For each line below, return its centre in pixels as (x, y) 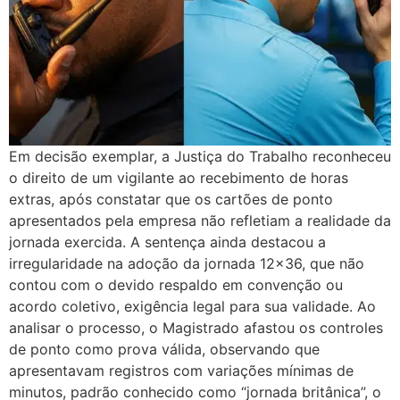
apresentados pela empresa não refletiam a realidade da (200, 220)
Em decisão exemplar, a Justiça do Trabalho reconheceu (200, 156)
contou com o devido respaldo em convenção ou (176, 284)
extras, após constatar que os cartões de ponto (171, 199)
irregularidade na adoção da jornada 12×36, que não (187, 263)
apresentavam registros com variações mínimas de (181, 370)
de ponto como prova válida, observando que (164, 349)
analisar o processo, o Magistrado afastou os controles (196, 327)
